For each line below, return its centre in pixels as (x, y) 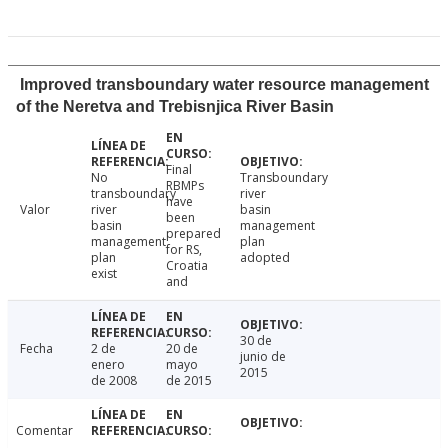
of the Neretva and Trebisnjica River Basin (175, 107)
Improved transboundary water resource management (224, 85)
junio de (263, 357)
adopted (265, 258)
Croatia (186, 266)
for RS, (183, 250)
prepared (193, 234)
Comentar (44, 431)
